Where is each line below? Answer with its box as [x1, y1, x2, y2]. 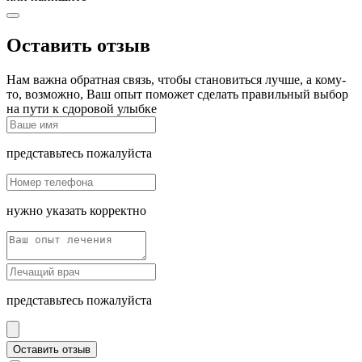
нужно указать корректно [6, 203, 146, 217]
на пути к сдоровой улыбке [6, 101, 157, 116]
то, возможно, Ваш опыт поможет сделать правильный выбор [6, 86, 348, 101]
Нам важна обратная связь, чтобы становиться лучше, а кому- [6, 72, 346, 86]
